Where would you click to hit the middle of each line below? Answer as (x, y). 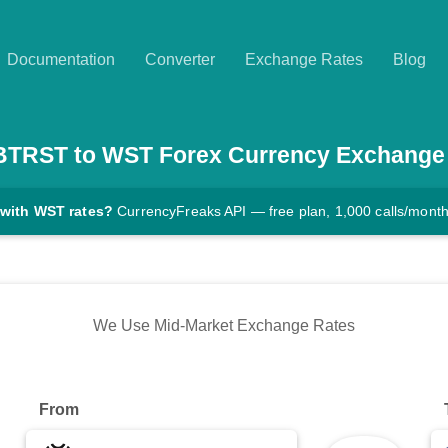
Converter (180, 59)
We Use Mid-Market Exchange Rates (224, 326)
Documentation (61, 59)
